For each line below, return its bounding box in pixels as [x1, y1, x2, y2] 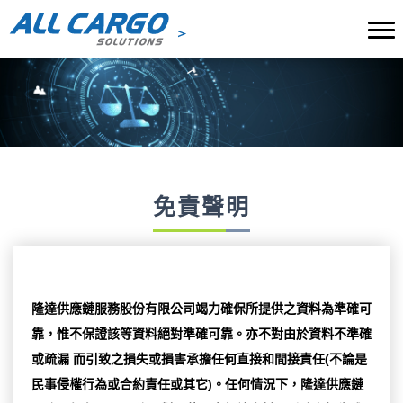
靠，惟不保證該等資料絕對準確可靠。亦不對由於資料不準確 [31, 327, 372, 342]
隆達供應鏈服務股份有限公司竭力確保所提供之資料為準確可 [31, 301, 372, 317]
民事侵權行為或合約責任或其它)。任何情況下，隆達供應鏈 [31, 377, 363, 392]
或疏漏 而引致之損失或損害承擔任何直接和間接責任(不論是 [31, 352, 367, 367]
